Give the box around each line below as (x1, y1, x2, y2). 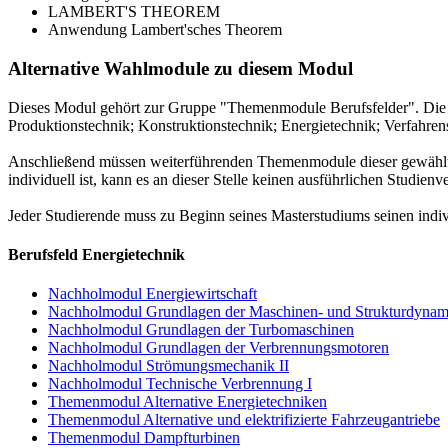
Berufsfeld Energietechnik (8, 246, 185, 264)
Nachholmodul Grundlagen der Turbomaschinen (48, 321, 354, 339)
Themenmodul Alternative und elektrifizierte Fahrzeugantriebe (48, 411, 440, 429)
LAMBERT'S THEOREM (48, 3, 220, 21)
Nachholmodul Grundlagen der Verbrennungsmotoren (48, 339, 389, 357)
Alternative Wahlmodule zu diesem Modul (8, 58, 353, 80)
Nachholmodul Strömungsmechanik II (48, 357, 289, 375)
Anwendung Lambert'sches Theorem (48, 21, 282, 39)
